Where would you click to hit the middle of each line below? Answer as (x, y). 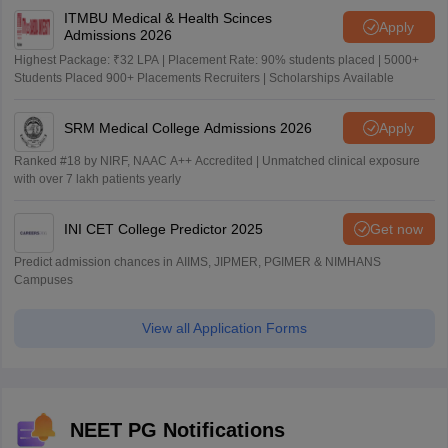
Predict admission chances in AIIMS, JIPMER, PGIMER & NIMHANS (197, 262)
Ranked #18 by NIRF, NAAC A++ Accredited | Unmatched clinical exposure (216, 161)
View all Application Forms (224, 328)
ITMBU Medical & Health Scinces (167, 18)
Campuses (43, 280)
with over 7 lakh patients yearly (97, 179)
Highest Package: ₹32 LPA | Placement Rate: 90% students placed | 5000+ (216, 60)
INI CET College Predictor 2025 (163, 228)
